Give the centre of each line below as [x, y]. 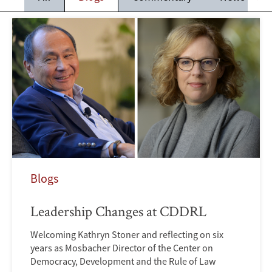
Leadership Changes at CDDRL [118, 211]
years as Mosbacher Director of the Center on [122, 247]
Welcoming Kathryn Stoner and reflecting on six [127, 234]
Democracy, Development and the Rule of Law [123, 261]
